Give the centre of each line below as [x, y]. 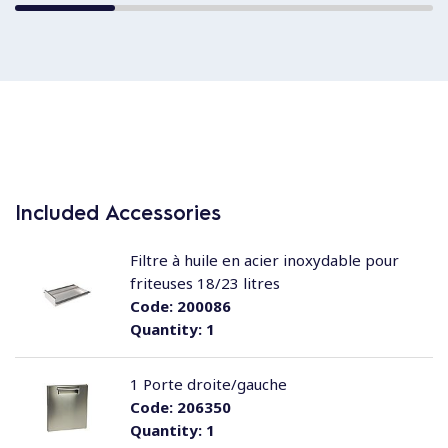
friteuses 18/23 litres [204, 283]
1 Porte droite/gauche [208, 384]
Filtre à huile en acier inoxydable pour [264, 260]
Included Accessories [118, 212]
